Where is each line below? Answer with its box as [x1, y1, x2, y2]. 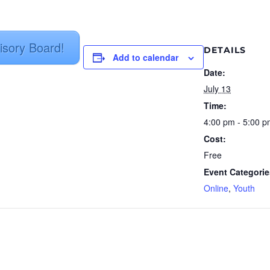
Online [204, 182, 228, 195]
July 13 [204, 83, 231, 95]
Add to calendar [113, 51, 178, 64]
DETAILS [204, 45, 246, 56]
